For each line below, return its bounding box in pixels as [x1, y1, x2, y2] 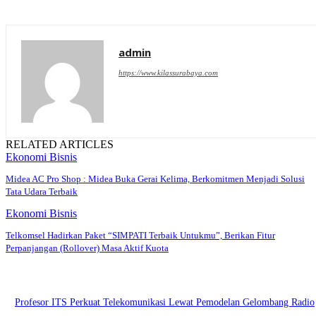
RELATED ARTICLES [6, 138, 114, 151]
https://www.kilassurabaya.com [119, 68, 218, 78]
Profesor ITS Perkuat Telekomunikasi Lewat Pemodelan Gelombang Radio [15, 296, 315, 308]
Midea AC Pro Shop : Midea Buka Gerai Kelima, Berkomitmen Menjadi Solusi [6, 174, 305, 185]
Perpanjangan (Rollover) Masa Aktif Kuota [6, 243, 169, 254]
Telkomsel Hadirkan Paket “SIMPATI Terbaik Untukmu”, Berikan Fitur [6, 230, 275, 241]
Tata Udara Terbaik [6, 186, 78, 197]
